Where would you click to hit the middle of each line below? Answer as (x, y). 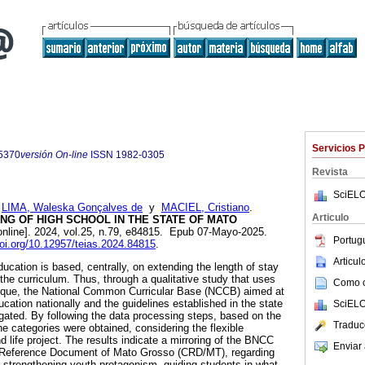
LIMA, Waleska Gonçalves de (72, 208)
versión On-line (54, 155)
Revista (330, 172)
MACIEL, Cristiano (205, 208)
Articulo (330, 218)
